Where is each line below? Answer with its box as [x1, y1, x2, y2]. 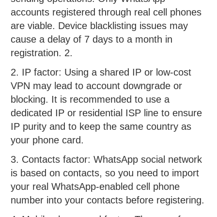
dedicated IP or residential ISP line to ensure [11, 108, 202, 119]
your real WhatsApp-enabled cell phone [11, 181, 180, 192]
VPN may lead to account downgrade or [11, 80, 183, 92]
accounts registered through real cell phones [11, 6, 202, 17]
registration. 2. [11, 47, 73, 58]
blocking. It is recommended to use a [11, 94, 170, 105]
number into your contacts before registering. [11, 195, 205, 206]
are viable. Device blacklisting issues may [11, 20, 188, 31]
